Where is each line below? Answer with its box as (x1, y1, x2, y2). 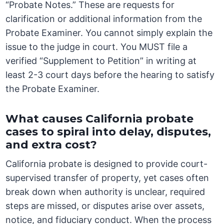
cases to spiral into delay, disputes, (5, 125, 211, 139)
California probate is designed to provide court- (5, 158, 208, 169)
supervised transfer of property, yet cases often (5, 172, 209, 183)
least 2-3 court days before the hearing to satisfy (5, 69, 215, 80)
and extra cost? (5, 138, 97, 152)
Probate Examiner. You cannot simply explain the (5, 27, 213, 38)
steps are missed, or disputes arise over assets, (5, 200, 205, 211)
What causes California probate (5, 112, 194, 126)
